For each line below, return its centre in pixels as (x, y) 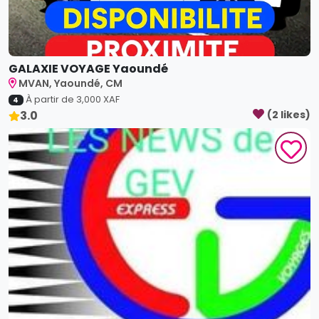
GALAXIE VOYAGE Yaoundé (88, 69)
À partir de (51, 99)
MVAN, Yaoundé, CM (71, 83)
